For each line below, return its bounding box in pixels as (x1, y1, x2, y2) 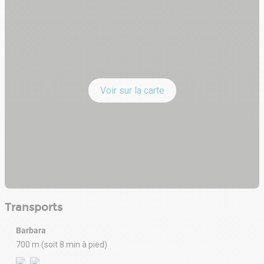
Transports (5, 201, 62, 214)
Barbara (16, 226, 46, 236)
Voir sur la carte (100, 85, 164, 97)
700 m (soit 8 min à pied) (16, 240, 107, 250)
